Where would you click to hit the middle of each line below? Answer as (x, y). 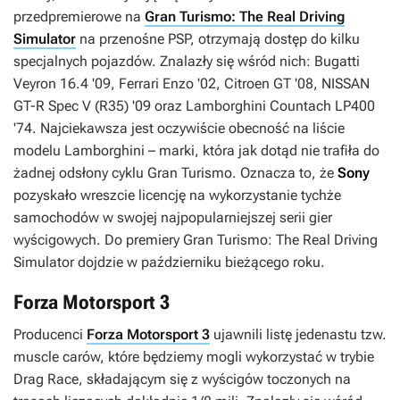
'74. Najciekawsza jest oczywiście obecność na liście (179, 129)
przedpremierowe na (79, 17)
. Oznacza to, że (285, 173)
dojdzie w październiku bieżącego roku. (201, 262)
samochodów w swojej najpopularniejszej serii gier (173, 218)
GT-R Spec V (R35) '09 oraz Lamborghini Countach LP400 (194, 106)
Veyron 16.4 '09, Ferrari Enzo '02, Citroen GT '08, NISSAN (192, 84)
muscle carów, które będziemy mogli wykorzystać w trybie (194, 357)
